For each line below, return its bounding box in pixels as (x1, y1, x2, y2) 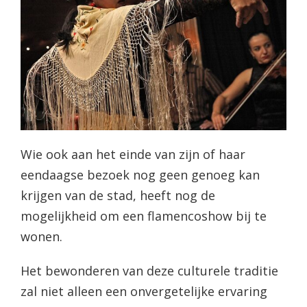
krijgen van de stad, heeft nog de (20, 187, 215, 204)
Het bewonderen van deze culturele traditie (20, 262, 278, 280)
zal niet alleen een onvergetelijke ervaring (20, 283, 267, 300)
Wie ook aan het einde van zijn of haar (20, 146, 245, 163)
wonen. (20, 228, 62, 245)
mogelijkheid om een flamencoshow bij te (20, 208, 267, 225)
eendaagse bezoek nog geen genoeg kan (20, 167, 260, 184)
